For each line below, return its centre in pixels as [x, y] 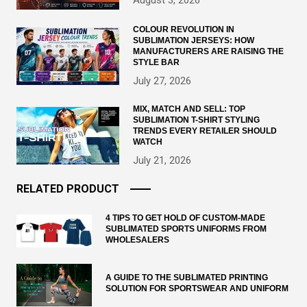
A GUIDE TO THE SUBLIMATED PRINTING [187, 277]
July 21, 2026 [162, 161]
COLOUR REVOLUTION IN [184, 30]
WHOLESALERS [137, 240]
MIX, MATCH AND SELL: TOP [189, 109]
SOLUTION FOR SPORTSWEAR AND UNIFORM [197, 288]
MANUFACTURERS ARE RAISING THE [208, 52]
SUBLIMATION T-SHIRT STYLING [196, 120]
